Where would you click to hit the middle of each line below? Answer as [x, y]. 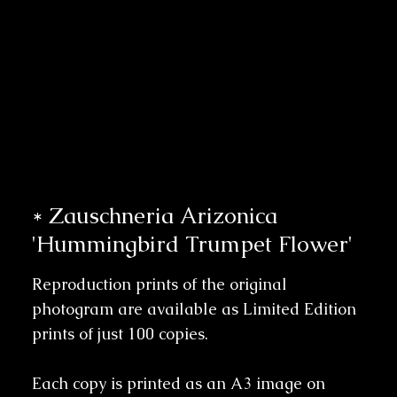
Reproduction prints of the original [159, 284]
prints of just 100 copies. [120, 333]
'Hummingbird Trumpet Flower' [192, 243]
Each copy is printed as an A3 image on [178, 383]
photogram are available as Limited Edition [194, 308]
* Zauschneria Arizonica [154, 215]
